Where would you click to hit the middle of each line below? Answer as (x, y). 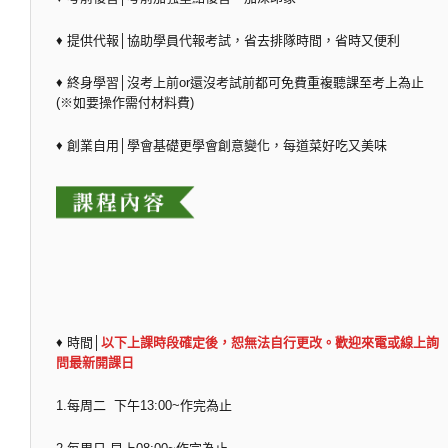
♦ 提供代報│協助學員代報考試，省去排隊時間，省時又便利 (228, 40)
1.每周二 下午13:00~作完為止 (144, 405)
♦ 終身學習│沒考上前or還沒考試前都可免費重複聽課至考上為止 (240, 83)
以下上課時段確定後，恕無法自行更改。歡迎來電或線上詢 (270, 343)
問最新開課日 (95, 363)
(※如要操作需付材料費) (125, 103)
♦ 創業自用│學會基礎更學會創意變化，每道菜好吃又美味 (221, 146)
